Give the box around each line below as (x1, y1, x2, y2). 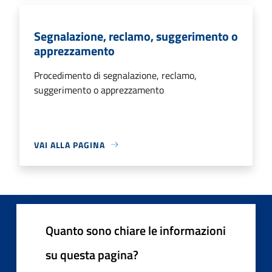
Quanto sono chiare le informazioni (46, 220, 226, 240)
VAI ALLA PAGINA (34, 138, 105, 151)
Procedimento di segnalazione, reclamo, (34, 67, 197, 83)
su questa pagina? (46, 245, 138, 264)
